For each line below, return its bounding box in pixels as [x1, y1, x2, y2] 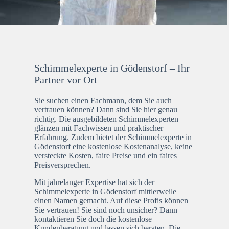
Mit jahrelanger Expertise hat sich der [34, 177, 155, 187]
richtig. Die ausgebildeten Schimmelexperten [34, 114, 179, 123]
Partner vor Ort [34, 74, 98, 85]
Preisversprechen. [34, 160, 91, 169]
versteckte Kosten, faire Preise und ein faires [34, 151, 177, 160]
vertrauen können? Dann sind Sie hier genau [34, 105, 178, 114]
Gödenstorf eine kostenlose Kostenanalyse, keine [34, 142, 193, 151]
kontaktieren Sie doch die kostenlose [34, 214, 152, 223]
